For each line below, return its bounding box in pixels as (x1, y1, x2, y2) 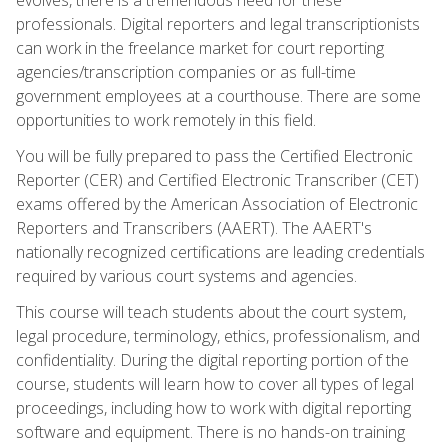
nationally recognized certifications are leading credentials (16, 240, 425, 263)
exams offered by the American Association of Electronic (16, 192, 418, 215)
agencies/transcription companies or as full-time (16, 60, 356, 83)
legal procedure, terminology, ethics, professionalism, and (16, 324, 420, 347)
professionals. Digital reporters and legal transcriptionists (16, 12, 420, 35)
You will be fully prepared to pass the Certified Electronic (16, 144, 413, 167)
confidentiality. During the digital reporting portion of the (16, 348, 409, 371)
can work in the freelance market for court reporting (16, 36, 384, 59)
